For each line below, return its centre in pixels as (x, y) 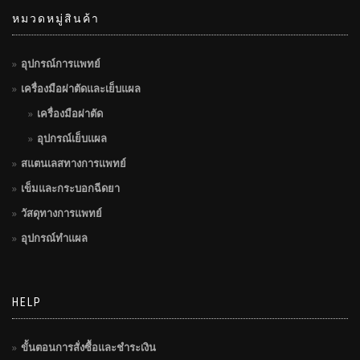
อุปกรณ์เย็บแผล (72, 139)
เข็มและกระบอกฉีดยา (70, 188)
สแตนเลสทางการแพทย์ (74, 164)
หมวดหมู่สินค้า (56, 19)
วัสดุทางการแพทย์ (61, 213)
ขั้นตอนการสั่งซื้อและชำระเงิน (88, 348)
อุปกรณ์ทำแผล (54, 238)
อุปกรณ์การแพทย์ (61, 64)
